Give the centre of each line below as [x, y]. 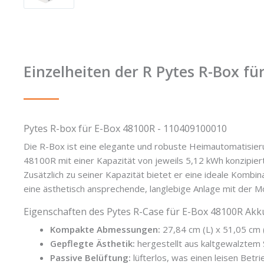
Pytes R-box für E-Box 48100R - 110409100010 [125, 128]
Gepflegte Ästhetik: [93, 243]
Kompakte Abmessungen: [105, 229]
